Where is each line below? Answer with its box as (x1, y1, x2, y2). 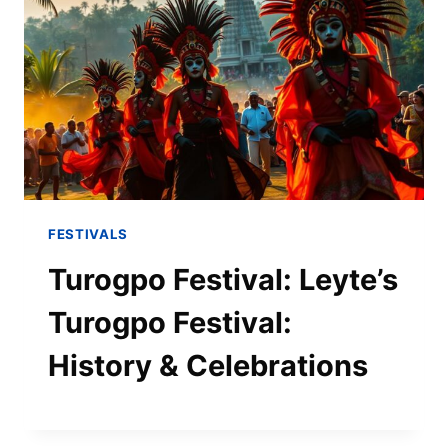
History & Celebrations (48, 347, 368, 383)
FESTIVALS (48, 225, 128, 242)
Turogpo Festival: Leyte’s (48, 261, 398, 297)
